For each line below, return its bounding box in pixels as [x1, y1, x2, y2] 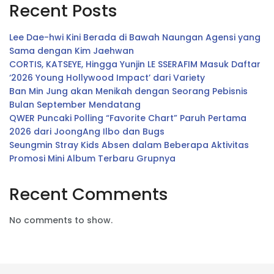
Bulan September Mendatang [9, 98, 141, 111]
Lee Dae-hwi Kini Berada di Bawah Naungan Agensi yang [9, 31, 261, 43]
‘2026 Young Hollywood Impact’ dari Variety [9, 71, 205, 84]
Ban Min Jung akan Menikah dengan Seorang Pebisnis [9, 84, 248, 97]
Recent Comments [9, 182, 168, 206]
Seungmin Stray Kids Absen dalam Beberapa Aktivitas [9, 138, 249, 151]
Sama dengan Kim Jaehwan [9, 44, 134, 57]
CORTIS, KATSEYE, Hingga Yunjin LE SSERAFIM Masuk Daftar [9, 57, 261, 70]
